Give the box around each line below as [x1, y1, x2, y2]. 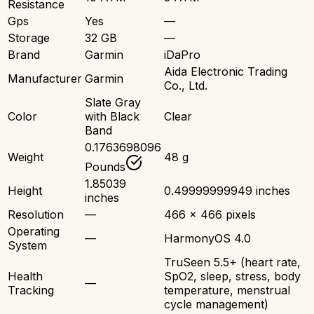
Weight [8, 150, 43, 165]
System [8, 238, 47, 253]
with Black [85, 109, 139, 124]
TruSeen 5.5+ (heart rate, [164, 255, 301, 270]
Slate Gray [85, 95, 141, 110]
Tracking [8, 283, 54, 298]
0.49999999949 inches [164, 184, 290, 198]
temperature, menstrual [164, 283, 290, 298]
